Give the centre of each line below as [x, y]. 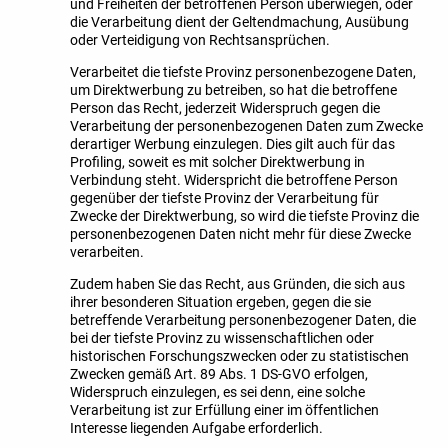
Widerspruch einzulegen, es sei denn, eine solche [217, 392]
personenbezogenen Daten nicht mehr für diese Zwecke [240, 234]
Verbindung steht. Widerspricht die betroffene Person [234, 180]
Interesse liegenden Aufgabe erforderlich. [196, 428]
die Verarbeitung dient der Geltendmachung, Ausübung [239, 22]
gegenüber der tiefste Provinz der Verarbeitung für [224, 198]
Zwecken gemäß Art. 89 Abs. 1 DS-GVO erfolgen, [219, 374]
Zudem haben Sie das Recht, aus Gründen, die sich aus [237, 284]
